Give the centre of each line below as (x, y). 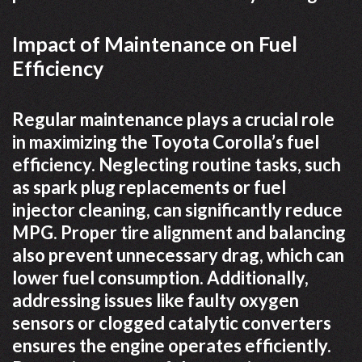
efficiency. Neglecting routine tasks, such (177, 164)
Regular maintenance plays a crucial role (173, 119)
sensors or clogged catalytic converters (172, 322)
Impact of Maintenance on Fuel (155, 43)
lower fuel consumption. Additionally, (160, 277)
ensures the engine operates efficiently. (172, 345)
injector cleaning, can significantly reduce (177, 209)
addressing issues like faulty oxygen (156, 300)
